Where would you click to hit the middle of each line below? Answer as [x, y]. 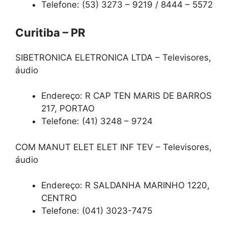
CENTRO [59, 198]
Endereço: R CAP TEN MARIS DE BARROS [126, 96]
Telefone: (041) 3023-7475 [97, 211]
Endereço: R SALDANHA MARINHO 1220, [125, 186]
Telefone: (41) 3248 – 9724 [97, 121]
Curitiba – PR [50, 32]
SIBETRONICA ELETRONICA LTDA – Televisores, [113, 57]
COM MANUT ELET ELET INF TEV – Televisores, [113, 147]
